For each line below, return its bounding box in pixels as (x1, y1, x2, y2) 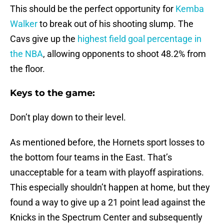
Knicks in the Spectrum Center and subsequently (10, 212, 202, 223)
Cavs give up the (10, 33, 75, 44)
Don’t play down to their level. (10, 112, 126, 123)
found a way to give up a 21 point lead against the (10, 197, 205, 208)
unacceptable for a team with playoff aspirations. (10, 167, 204, 178)
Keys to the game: (10, 87, 95, 99)
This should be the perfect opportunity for (10, 3, 175, 14)
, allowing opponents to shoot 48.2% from (43, 48, 206, 59)
